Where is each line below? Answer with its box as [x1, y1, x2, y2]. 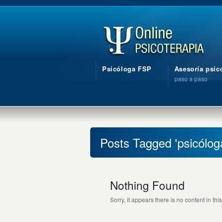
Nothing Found [110, 177, 185, 193]
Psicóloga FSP [102, 64, 152, 73]
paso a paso [174, 74, 208, 83]
